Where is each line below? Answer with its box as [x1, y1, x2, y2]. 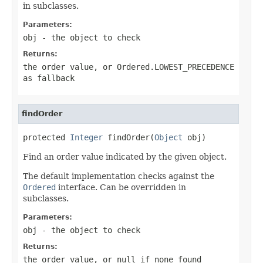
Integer [70, 132, 103, 142]
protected [23, 132, 70, 142]
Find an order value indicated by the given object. [23, 151, 227, 161]
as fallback [23, 73, 75, 83]
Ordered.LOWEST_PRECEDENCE [117, 62, 234, 72]
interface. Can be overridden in [56, 182, 186, 192]
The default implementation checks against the [23, 171, 214, 181]
